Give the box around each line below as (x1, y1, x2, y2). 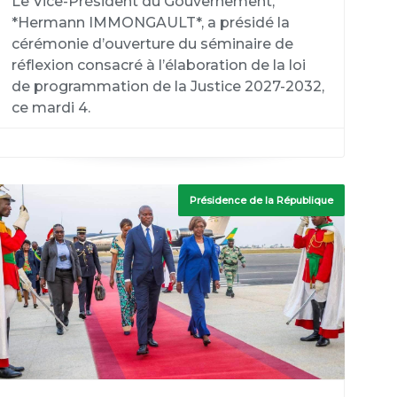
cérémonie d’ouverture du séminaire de (11, 35, 293, 52)
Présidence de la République (190, 194, 334, 206)
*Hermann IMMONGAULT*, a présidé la (11, 14, 290, 31)
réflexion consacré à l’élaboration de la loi (11, 57, 306, 74)
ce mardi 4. (11, 99, 90, 116)
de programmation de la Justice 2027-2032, (11, 78, 324, 95)
